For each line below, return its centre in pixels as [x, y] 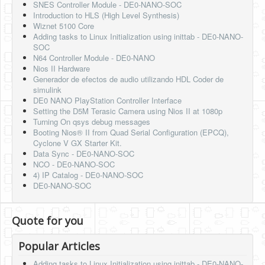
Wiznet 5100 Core [64, 26]
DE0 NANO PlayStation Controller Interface [107, 101]
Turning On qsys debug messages [92, 122]
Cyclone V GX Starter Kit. [77, 143]
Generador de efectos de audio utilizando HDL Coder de [128, 79]
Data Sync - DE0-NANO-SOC [84, 154]
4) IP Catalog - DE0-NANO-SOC [88, 175]
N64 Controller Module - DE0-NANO [94, 58]
